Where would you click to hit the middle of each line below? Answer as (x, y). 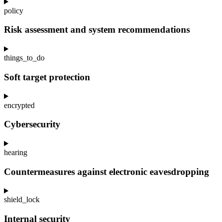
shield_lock (22, 200)
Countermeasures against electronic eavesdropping (107, 171)
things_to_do (24, 58)
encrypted (19, 105)
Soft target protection (47, 77)
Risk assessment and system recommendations (97, 30)
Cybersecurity (32, 124)
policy (14, 10)
